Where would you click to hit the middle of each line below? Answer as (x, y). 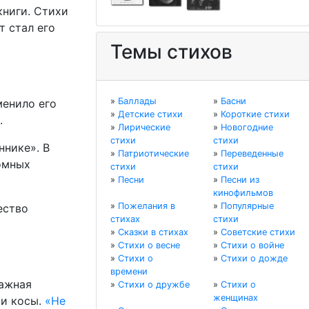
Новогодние (247, 128)
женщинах (236, 298)
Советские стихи (258, 232)
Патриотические (153, 154)
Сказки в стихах (153, 232)
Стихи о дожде (254, 259)
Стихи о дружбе (154, 285)
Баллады (137, 101)
